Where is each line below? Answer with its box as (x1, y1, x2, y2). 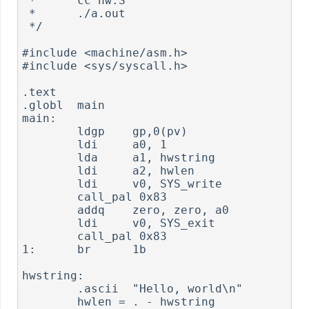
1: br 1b (22, 243, 147, 257)
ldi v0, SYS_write (22, 177, 78, 191)
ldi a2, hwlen (22, 164, 78, 178)
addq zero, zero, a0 (22, 203, 78, 217)
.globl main (22, 99, 106, 112)
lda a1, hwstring (22, 151, 78, 165)
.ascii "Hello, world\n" (22, 282, 78, 296)
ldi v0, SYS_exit (22, 217, 78, 230)
